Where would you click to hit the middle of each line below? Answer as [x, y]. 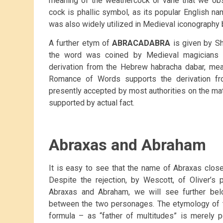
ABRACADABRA [141, 43]
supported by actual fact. [92, 103]
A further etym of [81, 43]
